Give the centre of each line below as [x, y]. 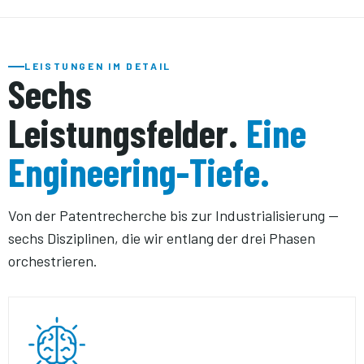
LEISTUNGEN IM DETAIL [98, 66]
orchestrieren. [53, 261]
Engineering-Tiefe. [139, 171]
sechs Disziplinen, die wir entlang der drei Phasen [162, 238]
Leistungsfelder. [127, 132]
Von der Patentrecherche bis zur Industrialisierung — [173, 215]
